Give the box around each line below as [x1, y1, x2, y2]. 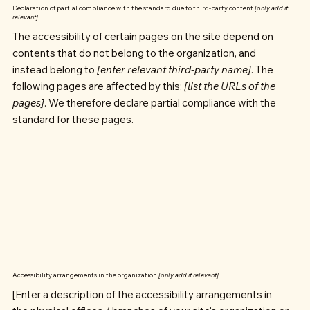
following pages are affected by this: [12, 80, 184, 93]
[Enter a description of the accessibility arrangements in [12, 287, 272, 301]
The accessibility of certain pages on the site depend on [12, 30, 273, 44]
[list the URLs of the [183, 80, 275, 93]
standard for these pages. [12, 113, 134, 127]
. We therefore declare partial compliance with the [44, 96, 276, 110]
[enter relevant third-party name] [96, 63, 251, 77]
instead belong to [12, 63, 97, 77]
